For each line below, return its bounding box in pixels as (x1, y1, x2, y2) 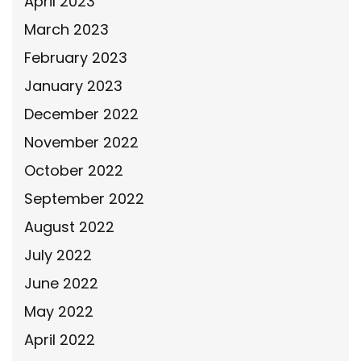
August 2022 (24, 216, 114, 237)
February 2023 (24, 47, 127, 68)
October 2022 (24, 160, 123, 180)
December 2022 (24, 103, 139, 124)
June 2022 (24, 272, 98, 293)
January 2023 (24, 75, 122, 96)
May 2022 (24, 301, 93, 322)
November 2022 (24, 131, 139, 152)
